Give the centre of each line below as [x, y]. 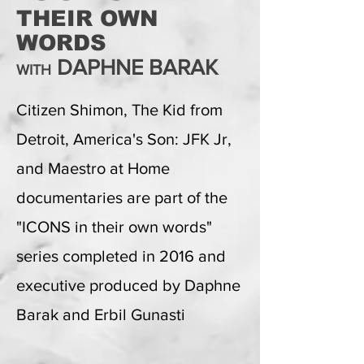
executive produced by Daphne [128, 285]
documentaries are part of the [122, 197]
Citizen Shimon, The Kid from [119, 110]
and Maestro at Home [93, 168]
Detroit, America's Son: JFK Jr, [124, 139]
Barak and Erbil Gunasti [101, 314]
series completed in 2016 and [121, 256]
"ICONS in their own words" [114, 227]
